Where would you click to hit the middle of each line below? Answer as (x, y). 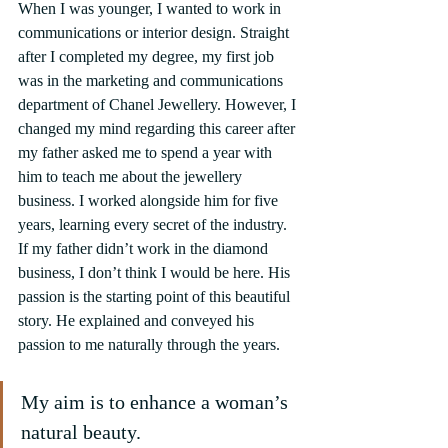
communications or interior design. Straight (155, 32)
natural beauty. (81, 431)
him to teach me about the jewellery (132, 176)
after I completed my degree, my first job (148, 56)
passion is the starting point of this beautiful (156, 296)
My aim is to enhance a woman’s (157, 401)
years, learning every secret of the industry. (154, 224)
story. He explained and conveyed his (138, 320)
